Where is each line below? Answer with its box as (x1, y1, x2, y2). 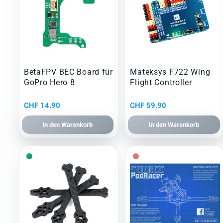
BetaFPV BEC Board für (23, 67, 113, 77)
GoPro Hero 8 (23, 78, 75, 88)
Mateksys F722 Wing (130, 67, 211, 77)
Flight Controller (130, 78, 192, 88)
